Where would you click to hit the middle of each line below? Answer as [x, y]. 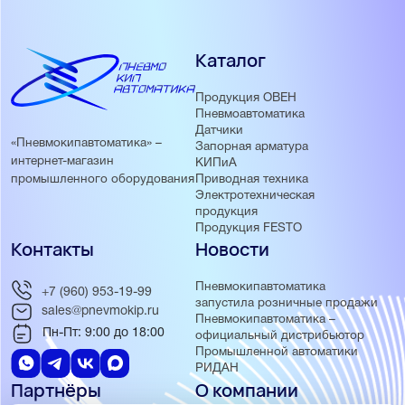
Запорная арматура [251, 146]
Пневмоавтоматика [250, 114]
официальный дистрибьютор [279, 335]
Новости [232, 249]
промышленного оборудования [103, 179]
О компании [246, 390]
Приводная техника [251, 179]
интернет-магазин [62, 161]
